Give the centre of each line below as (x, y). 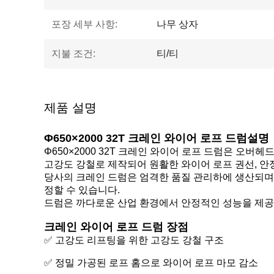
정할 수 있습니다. (82, 190)
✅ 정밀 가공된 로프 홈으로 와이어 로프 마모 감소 (151, 263)
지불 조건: (73, 54)
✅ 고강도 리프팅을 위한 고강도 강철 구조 (134, 240)
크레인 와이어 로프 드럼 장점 (116, 227)
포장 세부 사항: (84, 24)
